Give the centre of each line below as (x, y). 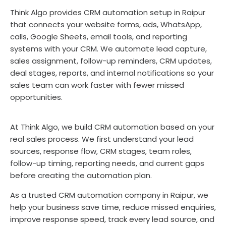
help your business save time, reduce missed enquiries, (113, 207)
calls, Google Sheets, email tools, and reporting (99, 36)
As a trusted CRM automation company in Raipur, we (109, 195)
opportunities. (36, 97)
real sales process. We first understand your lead (102, 139)
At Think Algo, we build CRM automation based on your (112, 127)
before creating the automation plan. (81, 175)
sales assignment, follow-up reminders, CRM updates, (111, 61)
